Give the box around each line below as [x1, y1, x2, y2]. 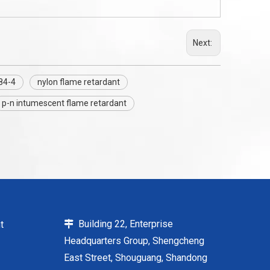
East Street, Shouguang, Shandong [64, 252, 207, 263]
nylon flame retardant [37, 77, 120, 87]
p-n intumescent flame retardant [2, 98, 127, 108]
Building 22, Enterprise [74, 218, 173, 230]
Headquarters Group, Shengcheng [64, 235, 204, 246]
